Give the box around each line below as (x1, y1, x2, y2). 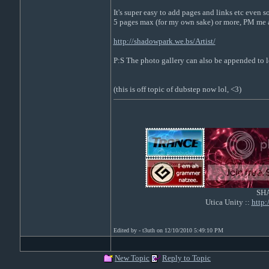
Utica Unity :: (205, 198, 252, 207)
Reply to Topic (162, 253, 211, 262)
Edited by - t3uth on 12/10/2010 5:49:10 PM (113, 227, 223, 234)
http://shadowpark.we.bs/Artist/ (113, 37, 216, 46)
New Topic (115, 253, 150, 262)
